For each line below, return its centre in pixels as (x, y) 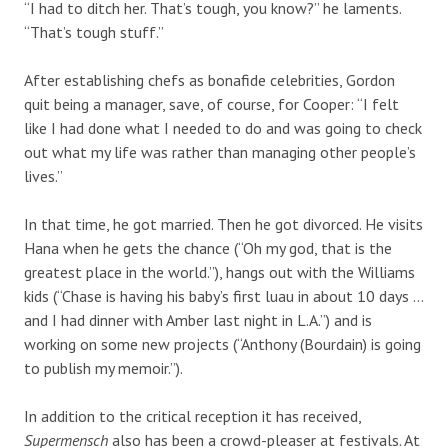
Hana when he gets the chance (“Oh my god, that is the (208, 247)
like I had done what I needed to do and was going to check (223, 127)
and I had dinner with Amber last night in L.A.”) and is (198, 319)
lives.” (43, 175)
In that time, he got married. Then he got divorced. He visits (223, 223)
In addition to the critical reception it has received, (192, 415)
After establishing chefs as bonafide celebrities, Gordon (209, 79)
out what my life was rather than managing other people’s (220, 151)
